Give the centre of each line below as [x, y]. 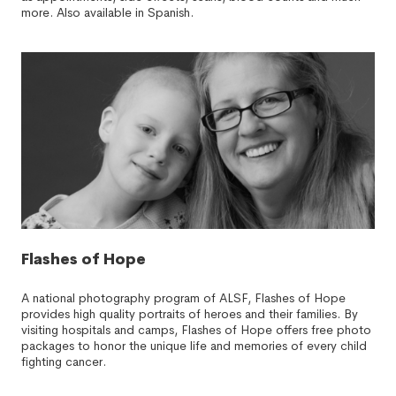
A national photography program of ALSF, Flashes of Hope [183, 298]
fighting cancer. [64, 362]
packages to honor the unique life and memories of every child [194, 346]
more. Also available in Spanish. [107, 12]
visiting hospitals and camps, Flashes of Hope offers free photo [196, 330]
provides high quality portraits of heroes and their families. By [190, 314]
